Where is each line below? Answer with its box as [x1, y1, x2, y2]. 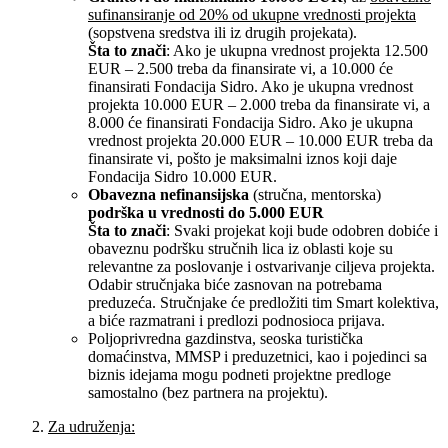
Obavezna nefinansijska [88, 185, 249, 203]
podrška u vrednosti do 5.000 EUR [88, 203, 324, 221]
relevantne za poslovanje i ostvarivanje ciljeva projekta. [88, 257, 435, 275]
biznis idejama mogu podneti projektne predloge [88, 365, 391, 383]
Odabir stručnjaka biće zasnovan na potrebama [88, 275, 382, 293]
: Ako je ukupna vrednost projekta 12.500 [166, 41, 428, 59]
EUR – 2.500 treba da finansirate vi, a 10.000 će [88, 59, 393, 77]
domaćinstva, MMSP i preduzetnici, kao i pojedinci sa [88, 347, 427, 365]
